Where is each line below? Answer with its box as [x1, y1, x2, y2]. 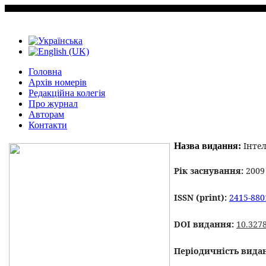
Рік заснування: [174, 165, 243, 176]
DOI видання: [174, 218, 234, 230]
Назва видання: [174, 141, 241, 151]
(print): [196, 192, 227, 203]
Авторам [28, 109, 64, 119]
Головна [28, 66, 62, 77]
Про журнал [28, 99, 78, 109]
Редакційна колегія [28, 88, 105, 98]
